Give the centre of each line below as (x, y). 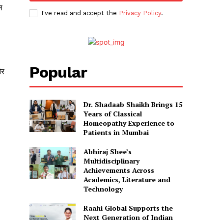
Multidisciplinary (111, 161)
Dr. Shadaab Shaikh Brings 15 (133, 105)
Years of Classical (112, 114)
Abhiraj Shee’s (107, 152)
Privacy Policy (140, 13)
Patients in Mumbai (116, 133)
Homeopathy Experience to (129, 123)
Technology (103, 189)
